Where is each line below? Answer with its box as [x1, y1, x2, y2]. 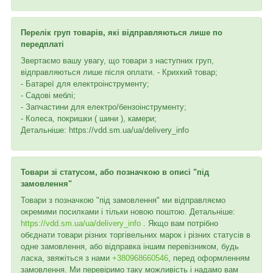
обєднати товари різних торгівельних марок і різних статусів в [21, 230, 250, 239]
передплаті [21, 39, 64, 49]
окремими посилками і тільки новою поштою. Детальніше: [21, 207, 235, 216]
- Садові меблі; [21, 90, 76, 100]
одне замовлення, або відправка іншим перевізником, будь [21, 241, 239, 251]
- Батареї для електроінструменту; [21, 79, 149, 88]
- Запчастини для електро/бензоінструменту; [21, 102, 186, 112]
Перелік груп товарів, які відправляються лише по [21, 27, 222, 37]
